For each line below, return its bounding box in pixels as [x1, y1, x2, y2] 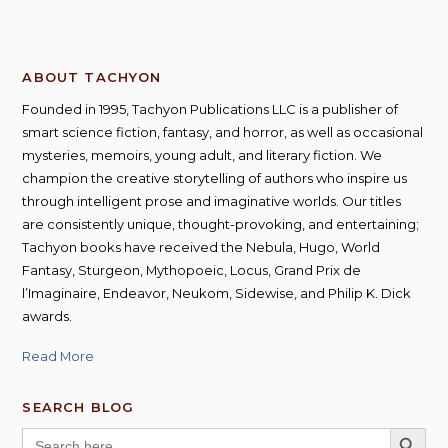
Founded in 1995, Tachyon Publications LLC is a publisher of [22, 101, 399, 118]
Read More [22, 348, 95, 365]
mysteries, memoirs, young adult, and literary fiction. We [22, 147, 383, 164]
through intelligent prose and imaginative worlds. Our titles [22, 193, 402, 210]
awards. [22, 308, 73, 325]
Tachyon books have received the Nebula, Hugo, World [22, 239, 381, 256]
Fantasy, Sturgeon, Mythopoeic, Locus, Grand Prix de [22, 262, 362, 279]
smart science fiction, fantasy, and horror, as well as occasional [22, 124, 424, 141]
